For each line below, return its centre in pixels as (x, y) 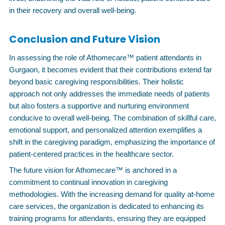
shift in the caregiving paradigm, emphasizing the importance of (112, 142)
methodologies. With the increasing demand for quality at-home (112, 194)
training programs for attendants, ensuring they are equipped (107, 218)
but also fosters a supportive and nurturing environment (99, 106)
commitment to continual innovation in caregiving (88, 182)
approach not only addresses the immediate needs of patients (109, 94)
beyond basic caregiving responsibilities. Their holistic (96, 82)
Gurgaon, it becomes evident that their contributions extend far (110, 70)
